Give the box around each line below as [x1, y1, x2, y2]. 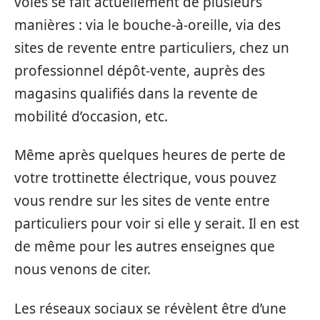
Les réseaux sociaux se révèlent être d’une [14, 299, 286, 318]
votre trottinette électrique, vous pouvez [14, 169, 276, 188]
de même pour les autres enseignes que [14, 237, 275, 256]
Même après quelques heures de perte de [14, 146, 286, 165]
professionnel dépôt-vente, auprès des [14, 61, 265, 80]
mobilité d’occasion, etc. [14, 106, 168, 126]
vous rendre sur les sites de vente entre [14, 191, 270, 211]
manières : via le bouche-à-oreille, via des [14, 15, 281, 34]
